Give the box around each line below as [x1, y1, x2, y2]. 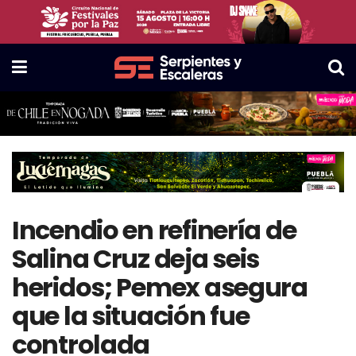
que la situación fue [12, 298, 250, 335]
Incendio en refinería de [12, 212, 296, 249]
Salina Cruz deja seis [12, 241, 260, 277]
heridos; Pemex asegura [12, 269, 308, 306]
